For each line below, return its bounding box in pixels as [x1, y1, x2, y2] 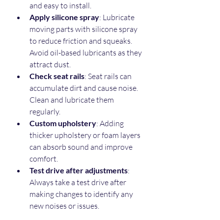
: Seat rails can [84, 71, 133, 82]
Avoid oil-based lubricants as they [29, 48, 143, 58]
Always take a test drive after [29, 177, 128, 188]
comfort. [29, 154, 61, 164]
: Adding [96, 118, 125, 129]
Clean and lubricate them [29, 95, 115, 105]
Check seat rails [29, 71, 84, 81]
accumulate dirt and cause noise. [29, 83, 139, 93]
